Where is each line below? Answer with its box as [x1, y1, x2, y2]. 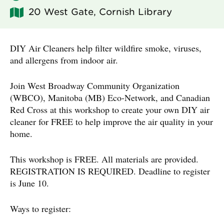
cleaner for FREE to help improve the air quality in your [10, 115, 213, 128]
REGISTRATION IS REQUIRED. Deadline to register [10, 165, 210, 177]
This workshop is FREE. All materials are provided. [10, 153, 198, 165]
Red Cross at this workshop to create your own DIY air [10, 103, 209, 116]
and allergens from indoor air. [10, 54, 118, 66]
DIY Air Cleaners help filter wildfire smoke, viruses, [10, 42, 201, 54]
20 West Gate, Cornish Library [28, 6, 172, 17]
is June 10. [10, 177, 49, 189]
